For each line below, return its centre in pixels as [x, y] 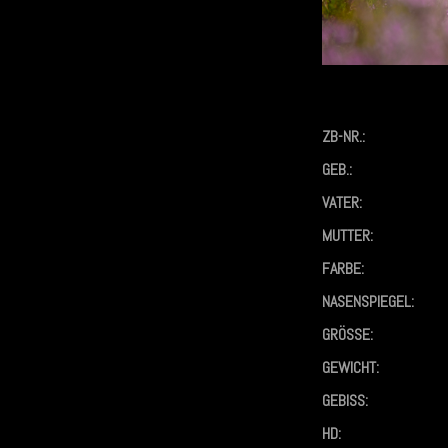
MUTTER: [347, 235]
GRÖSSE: [346, 334]
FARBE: [343, 268]
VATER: [342, 202]
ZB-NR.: [343, 136]
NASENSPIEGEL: [368, 301]
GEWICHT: [350, 367]
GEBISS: [345, 400]
